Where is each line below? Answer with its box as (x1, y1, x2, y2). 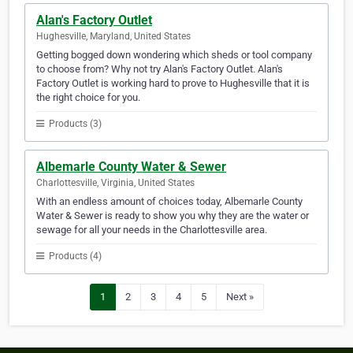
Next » (225, 291, 254, 303)
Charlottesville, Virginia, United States (36, 177, 195, 189)
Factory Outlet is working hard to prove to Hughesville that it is (36, 77, 310, 90)
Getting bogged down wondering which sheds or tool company (36, 49, 312, 61)
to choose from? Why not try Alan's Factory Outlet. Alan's (36, 63, 283, 76)
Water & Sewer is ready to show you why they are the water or (36, 210, 309, 222)
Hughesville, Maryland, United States (36, 31, 191, 43)
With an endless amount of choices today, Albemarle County (36, 195, 303, 208)
